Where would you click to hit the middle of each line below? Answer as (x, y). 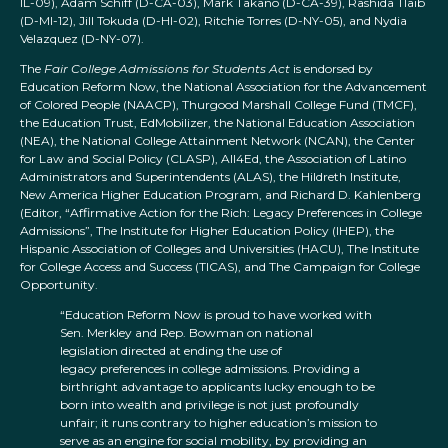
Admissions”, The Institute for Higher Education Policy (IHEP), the (207, 231)
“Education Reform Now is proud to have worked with (216, 315)
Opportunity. (59, 285)
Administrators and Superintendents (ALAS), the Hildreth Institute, (210, 177)
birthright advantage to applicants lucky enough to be (217, 387)
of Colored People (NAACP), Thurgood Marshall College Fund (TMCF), (218, 105)
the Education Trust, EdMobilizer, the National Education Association (217, 123)
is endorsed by (331, 69)
